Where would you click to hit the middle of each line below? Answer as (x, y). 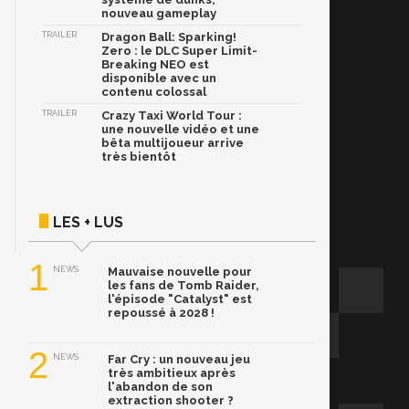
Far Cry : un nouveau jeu (179, 360)
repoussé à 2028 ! (161, 313)
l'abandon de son (160, 387)
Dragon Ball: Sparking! (169, 37)
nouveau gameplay (159, 14)
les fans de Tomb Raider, (184, 286)
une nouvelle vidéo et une (180, 130)
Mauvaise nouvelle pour (180, 272)
